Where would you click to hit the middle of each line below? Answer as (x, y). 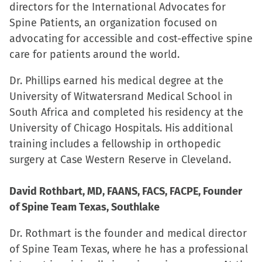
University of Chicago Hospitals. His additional (121, 128)
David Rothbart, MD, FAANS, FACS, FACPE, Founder (126, 191)
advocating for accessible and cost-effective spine (131, 39)
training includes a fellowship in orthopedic (115, 144)
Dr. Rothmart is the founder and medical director (128, 233)
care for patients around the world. (94, 54)
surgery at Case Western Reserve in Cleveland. (120, 160)
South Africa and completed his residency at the (126, 112)
